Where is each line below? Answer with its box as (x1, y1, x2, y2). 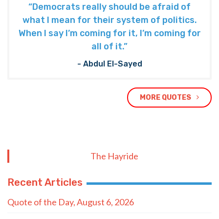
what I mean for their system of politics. (22, 15, 197, 26)
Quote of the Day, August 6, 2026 (7, 196, 134, 207)
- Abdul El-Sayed (77, 59, 142, 68)
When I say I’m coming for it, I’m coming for (18, 28, 201, 39)
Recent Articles (7, 176, 83, 188)
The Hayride (90, 150, 138, 161)
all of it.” (91, 41, 128, 52)
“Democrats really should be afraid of (28, 1, 191, 13)
